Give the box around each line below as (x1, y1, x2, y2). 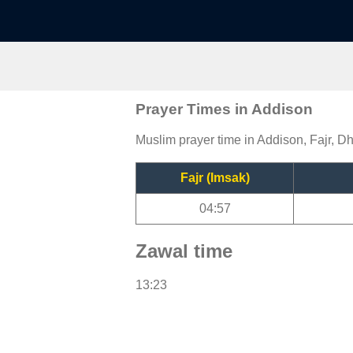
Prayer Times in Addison (136, 100, 313, 117)
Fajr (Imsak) (180, 170, 250, 184)
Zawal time (136, 240, 232, 262)
